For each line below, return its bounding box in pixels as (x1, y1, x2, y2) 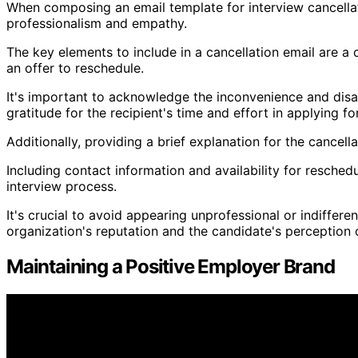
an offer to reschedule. (6, 60, 144, 77)
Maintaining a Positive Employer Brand (6, 255, 335, 279)
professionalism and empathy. (6, 15, 187, 32)
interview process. (6, 178, 117, 195)
